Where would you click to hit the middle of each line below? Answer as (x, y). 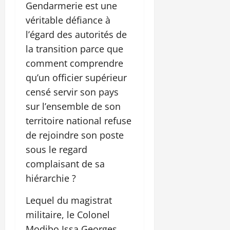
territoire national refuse (79, 121)
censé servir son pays (72, 92)
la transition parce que (74, 49)
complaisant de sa (65, 164)
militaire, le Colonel (68, 215)
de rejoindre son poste (75, 135)
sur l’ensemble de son (73, 107)
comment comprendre (74, 63)
